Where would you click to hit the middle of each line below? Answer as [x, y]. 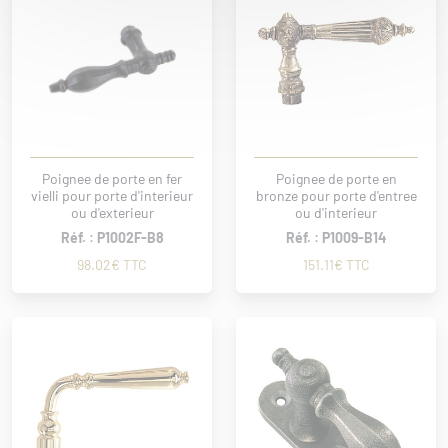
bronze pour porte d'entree [336, 195]
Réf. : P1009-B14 [336, 237]
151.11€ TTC [336, 264]
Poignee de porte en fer [112, 178]
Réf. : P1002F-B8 [112, 237]
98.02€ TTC [112, 264]
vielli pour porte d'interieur [112, 195]
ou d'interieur [336, 212]
